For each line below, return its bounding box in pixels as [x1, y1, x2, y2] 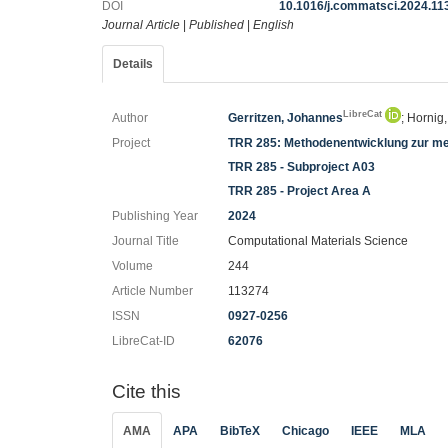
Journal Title [112, 234, 179, 248]
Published [189, 18, 244, 32]
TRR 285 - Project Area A [228, 184, 372, 198]
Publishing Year [112, 209, 198, 223]
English [253, 18, 294, 32]
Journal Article [102, 18, 180, 32]
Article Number [112, 284, 193, 298]
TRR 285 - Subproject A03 [228, 160, 376, 174]
